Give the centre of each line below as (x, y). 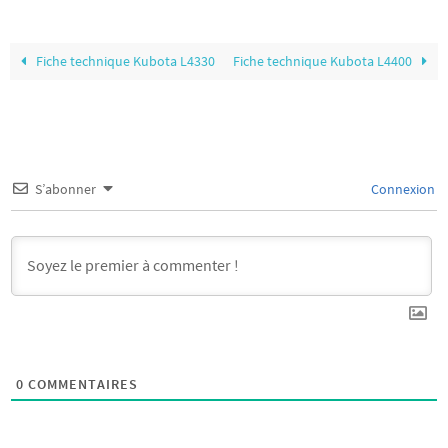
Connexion (401, 189)
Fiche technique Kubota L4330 (124, 62)
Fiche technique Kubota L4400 (323, 62)
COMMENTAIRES (81, 384)
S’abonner (65, 189)
